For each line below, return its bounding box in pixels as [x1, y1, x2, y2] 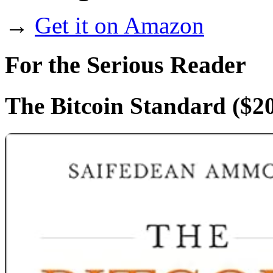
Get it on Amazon [35, 12, 204, 39]
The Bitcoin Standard [5, 93, 226, 119]
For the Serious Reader [5, 51, 246, 79]
